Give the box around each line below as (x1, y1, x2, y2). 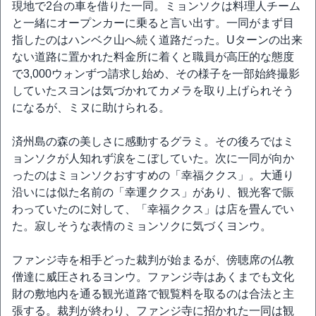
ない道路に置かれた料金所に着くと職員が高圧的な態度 (12, 51, 294, 63)
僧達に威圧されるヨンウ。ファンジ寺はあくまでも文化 (12, 271, 294, 283)
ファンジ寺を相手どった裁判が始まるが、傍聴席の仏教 (12, 254, 294, 266)
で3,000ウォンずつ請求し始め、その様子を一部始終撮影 (12, 68, 300, 80)
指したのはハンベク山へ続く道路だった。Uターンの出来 (12, 34, 303, 46)
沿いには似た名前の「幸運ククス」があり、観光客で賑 (12, 186, 294, 198)
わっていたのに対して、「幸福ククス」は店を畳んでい (12, 203, 294, 215)
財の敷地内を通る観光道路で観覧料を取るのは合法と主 (12, 288, 294, 300)
